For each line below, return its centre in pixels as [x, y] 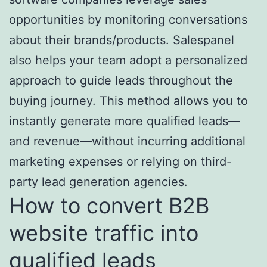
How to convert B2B [109, 205]
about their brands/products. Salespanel [122, 40]
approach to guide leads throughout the [121, 80]
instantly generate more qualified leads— [125, 121]
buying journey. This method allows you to [128, 100]
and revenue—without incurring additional [127, 141]
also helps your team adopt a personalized [128, 60]
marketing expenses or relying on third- [120, 161]
